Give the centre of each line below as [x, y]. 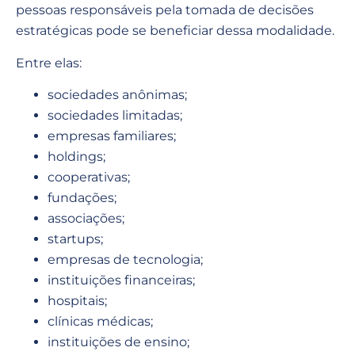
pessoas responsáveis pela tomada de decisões [165, 10]
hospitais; [77, 301]
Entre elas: [49, 63]
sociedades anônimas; [117, 95]
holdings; [76, 157]
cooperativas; [89, 177]
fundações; [82, 198]
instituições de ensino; [118, 342]
